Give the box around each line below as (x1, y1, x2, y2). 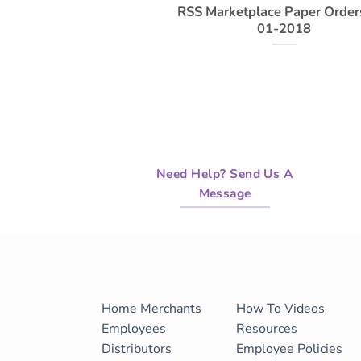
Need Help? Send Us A (156, 165, 294, 183)
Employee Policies (235, 339, 342, 358)
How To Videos (235, 299, 325, 317)
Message (198, 185, 251, 202)
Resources (235, 319, 297, 338)
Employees (101, 319, 166, 338)
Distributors (101, 339, 172, 358)
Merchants (139, 299, 201, 317)
